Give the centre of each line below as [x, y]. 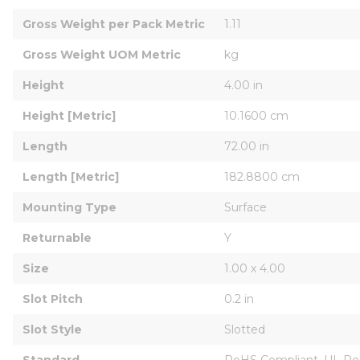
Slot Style [52, 329]
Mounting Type [70, 207]
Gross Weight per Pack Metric [114, 24]
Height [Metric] [69, 115]
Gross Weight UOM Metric [102, 54]
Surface [245, 207]
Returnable [57, 237]
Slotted [245, 329]
